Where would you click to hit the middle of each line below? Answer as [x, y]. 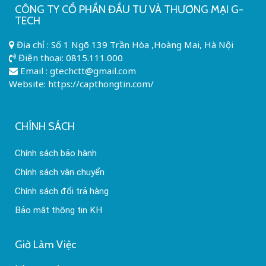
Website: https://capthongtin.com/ [81, 83]
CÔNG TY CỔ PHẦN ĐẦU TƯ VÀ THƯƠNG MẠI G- [129, 9]
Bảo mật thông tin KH [58, 210]
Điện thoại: [41, 57]
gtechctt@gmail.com [93, 70]
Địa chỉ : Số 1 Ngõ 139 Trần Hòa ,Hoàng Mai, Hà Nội [124, 44]
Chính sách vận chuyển [60, 172]
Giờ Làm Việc [46, 244]
